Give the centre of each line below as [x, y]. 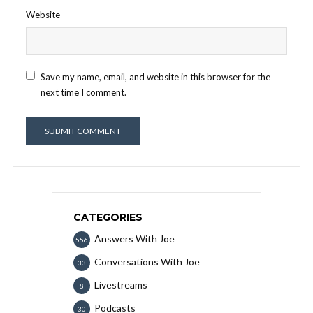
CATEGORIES [108, 217]
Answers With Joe [134, 238]
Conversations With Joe [147, 261]
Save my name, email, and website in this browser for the [155, 77]
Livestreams [121, 284]
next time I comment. [83, 92]
